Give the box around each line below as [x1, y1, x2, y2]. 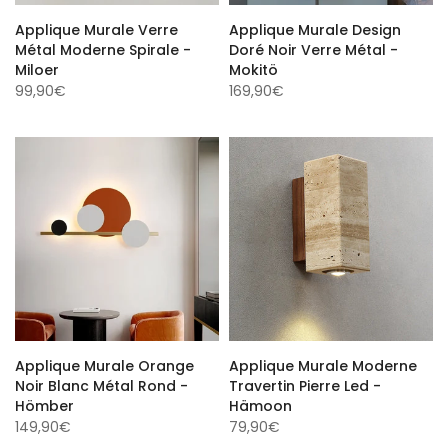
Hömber [15, 393, 74, 413]
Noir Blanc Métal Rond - [15, 373, 188, 393]
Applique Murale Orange [15, 353, 194, 373]
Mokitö [229, 57, 278, 77]
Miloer [15, 57, 59, 77]
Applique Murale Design [229, 17, 401, 37]
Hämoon [229, 393, 292, 413]
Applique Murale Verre [15, 17, 178, 37]
